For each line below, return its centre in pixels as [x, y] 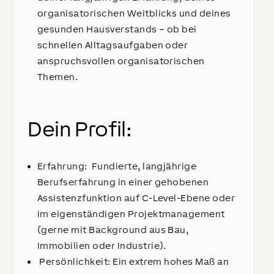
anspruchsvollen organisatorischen [121, 61]
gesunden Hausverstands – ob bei [117, 29]
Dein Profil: [80, 129]
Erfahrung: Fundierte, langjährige [117, 166]
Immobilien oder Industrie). [103, 246]
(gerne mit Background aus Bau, [113, 230]
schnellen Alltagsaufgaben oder [113, 45]
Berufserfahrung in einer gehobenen [123, 182]
